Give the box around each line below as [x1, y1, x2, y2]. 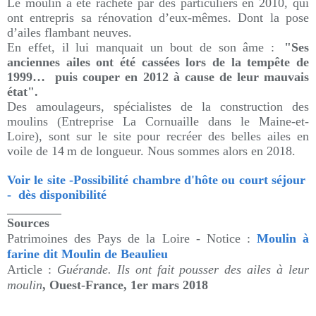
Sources [7, 216, 49, 230]
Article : [7, 262, 57, 276]
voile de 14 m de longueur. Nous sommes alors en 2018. [7, 144, 296, 158]
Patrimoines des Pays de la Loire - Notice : [7, 231, 257, 245]
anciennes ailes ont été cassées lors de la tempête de [7, 55, 309, 69]
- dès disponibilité [7, 188, 107, 202]
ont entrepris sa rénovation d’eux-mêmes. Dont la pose [7, 11, 309, 25]
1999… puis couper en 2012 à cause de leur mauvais [7, 70, 309, 84]
